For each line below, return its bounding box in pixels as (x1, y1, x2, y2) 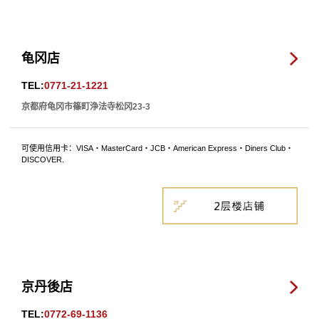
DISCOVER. (21, 155, 65, 164)
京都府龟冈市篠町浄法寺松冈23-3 (21, 101, 151, 112)
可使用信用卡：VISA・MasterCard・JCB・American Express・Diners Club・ (21, 143, 294, 152)
